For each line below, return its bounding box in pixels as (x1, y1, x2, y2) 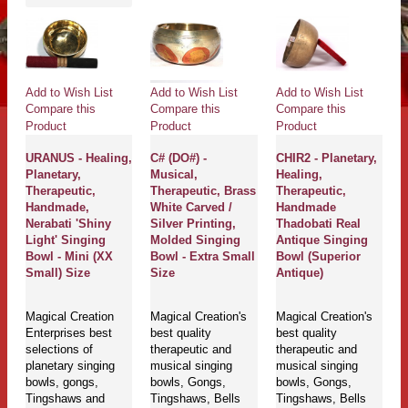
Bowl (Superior (275, 249, 361, 263)
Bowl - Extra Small (150, 249, 256, 263)
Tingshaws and (25, 392, 105, 406)
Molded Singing (150, 232, 241, 247)
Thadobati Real (275, 216, 361, 230)
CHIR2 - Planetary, (275, 150, 377, 165)
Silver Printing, (150, 216, 237, 230)
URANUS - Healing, (25, 150, 132, 165)
